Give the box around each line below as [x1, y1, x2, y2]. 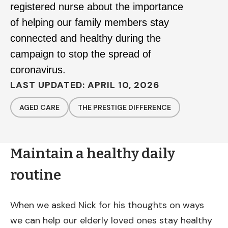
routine [10, 166, 61, 183]
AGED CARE [19, 103, 60, 112]
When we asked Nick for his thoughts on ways [10, 199, 204, 212]
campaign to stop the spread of [10, 48, 151, 60]
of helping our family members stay [10, 17, 169, 28]
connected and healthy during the [10, 33, 161, 44]
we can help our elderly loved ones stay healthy [10, 214, 212, 227]
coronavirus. [10, 64, 66, 75]
